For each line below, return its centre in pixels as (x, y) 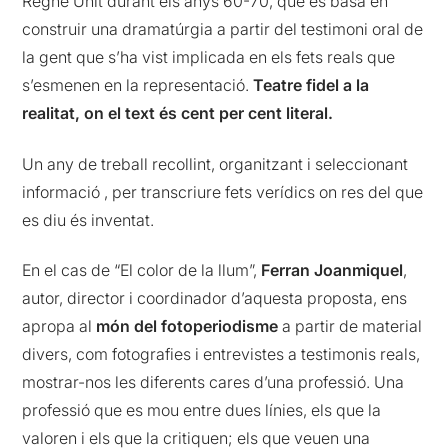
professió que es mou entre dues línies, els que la (202, 410)
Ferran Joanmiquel (332, 270)
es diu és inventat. (88, 219)
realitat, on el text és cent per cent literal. (178, 113)
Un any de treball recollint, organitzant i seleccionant (215, 163)
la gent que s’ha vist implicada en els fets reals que (209, 57)
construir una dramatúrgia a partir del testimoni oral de (223, 29)
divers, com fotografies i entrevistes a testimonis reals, (221, 354)
